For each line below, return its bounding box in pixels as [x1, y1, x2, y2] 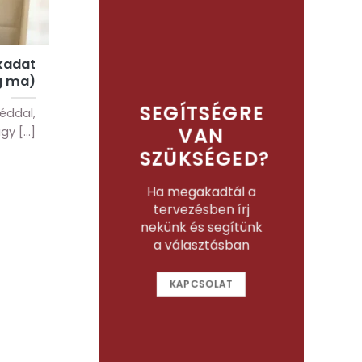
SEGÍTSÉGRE [139, 99, 264, 127]
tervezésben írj [153, 200, 250, 219]
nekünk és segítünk [140, 217, 263, 237]
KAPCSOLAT [169, 276, 234, 291]
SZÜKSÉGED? [139, 145, 270, 172]
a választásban [153, 235, 250, 255]
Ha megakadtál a [146, 182, 256, 201]
